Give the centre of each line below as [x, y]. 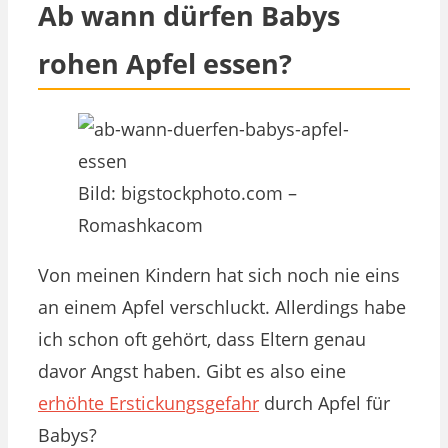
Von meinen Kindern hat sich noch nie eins [219, 274]
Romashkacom [140, 224]
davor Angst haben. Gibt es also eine [192, 370]
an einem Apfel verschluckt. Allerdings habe [222, 306]
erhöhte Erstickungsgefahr [148, 402]
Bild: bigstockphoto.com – [187, 192]
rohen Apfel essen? [165, 64]
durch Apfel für [324, 402]
